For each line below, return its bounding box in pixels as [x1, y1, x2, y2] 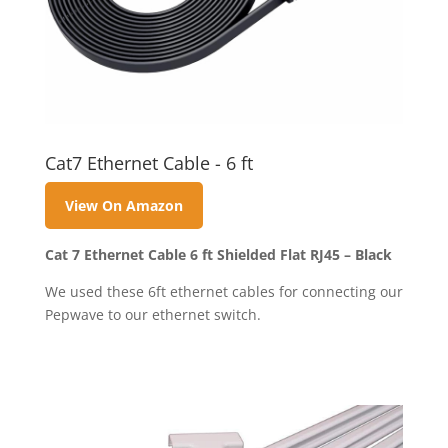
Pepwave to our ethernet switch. [44, 304, 261, 324]
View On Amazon [64, 196, 183, 216]
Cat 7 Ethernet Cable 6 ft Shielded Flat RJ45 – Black [44, 244, 392, 264]
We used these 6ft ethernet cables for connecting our [44, 281, 403, 301]
